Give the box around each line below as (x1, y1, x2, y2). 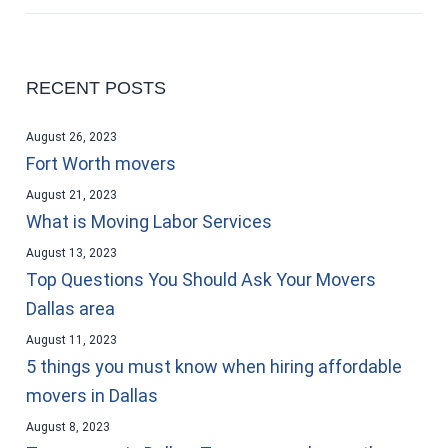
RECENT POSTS (25, 77, 166, 98)
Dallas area (25, 297, 115, 319)
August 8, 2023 (25, 419, 110, 434)
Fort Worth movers (25, 152, 176, 174)
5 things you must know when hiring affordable (25, 355, 402, 377)
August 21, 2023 (25, 187, 117, 202)
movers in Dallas (25, 384, 158, 406)
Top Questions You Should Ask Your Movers (25, 268, 376, 290)
